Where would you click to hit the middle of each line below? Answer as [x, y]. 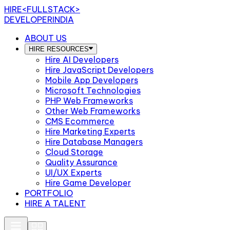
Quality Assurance [81, 162]
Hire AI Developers [82, 60]
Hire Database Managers [94, 142]
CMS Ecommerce [80, 121]
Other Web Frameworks [93, 111]
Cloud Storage [74, 152]
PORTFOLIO [49, 193]
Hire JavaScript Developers [99, 70]
